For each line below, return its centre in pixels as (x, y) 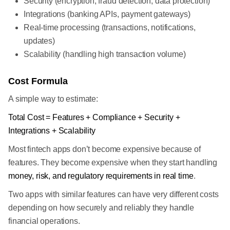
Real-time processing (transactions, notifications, (110, 27)
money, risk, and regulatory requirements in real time (101, 176)
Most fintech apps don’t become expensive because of (104, 149)
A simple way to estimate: (53, 99)
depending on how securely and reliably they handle (101, 208)
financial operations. (44, 221)
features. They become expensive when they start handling (113, 162)
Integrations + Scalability (52, 131)
